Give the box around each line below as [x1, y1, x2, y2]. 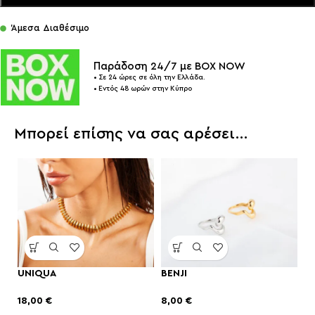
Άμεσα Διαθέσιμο [11, 23, 90, 33]
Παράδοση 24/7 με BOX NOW [94, 60, 245, 72]
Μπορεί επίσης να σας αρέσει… [14, 125, 247, 141]
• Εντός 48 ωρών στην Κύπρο [94, 84, 192, 92]
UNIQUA [18, 268, 56, 278]
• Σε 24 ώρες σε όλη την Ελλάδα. [94, 73, 205, 81]
